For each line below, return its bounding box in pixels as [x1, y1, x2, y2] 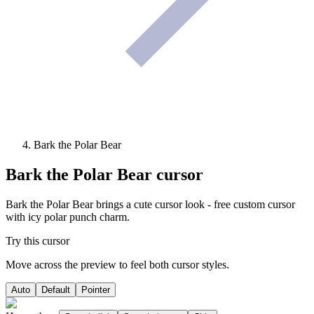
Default [41, 285, 70, 296]
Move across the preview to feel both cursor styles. [6, 259, 229, 271]
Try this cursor [6, 235, 69, 247]
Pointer [81, 285, 110, 296]
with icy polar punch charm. [6, 211, 130, 224]
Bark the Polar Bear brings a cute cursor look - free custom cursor [6, 198, 295, 211]
